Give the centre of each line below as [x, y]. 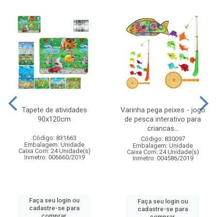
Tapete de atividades [54, 110]
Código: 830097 [163, 139]
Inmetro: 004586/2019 [163, 158]
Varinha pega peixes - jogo [163, 110]
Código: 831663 [54, 138]
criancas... [163, 128]
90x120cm [54, 119]
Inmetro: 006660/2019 [54, 157]
